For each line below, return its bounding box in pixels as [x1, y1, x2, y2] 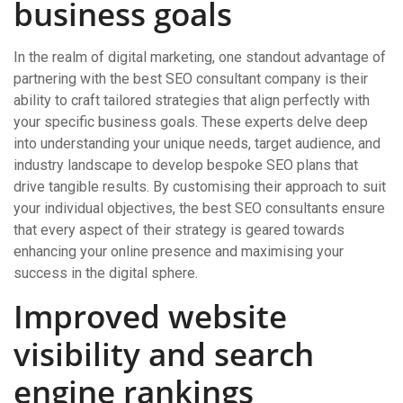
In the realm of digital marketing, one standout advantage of [13, 49, 386, 66]
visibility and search [13, 333, 314, 375]
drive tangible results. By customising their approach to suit [13, 178, 386, 195]
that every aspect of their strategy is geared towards [13, 221, 345, 238]
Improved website [13, 295, 287, 337]
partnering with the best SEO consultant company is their [13, 70, 368, 87]
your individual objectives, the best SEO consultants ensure [13, 200, 385, 217]
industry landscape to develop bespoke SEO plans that [13, 157, 358, 174]
